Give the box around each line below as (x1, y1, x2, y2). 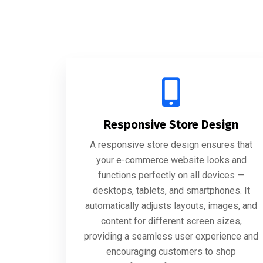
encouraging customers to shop (106, 246, 237, 257)
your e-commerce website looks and (96, 154, 247, 166)
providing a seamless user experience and (84, 231, 259, 242)
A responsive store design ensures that (90, 139, 253, 150)
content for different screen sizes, (100, 215, 242, 227)
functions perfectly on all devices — (98, 170, 245, 181)
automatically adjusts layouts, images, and (85, 200, 258, 211)
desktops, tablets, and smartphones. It (92, 185, 250, 196)
